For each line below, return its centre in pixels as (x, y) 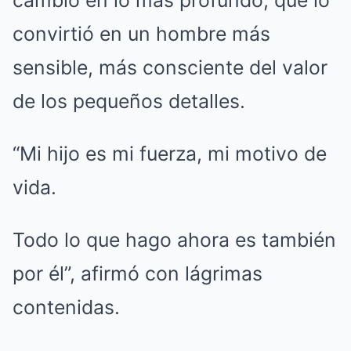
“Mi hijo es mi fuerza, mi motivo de (170, 154)
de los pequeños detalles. (129, 101)
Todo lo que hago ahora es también (174, 240)
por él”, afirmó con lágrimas (138, 274)
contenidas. (66, 308)
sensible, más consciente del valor (170, 68)
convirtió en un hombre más (141, 34)
